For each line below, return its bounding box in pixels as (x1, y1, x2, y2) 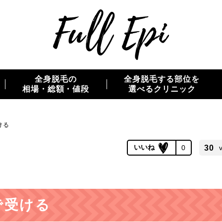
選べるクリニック (128, 85, 196, 93)
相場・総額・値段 (22, 85, 90, 93)
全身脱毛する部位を (124, 75, 200, 83)
